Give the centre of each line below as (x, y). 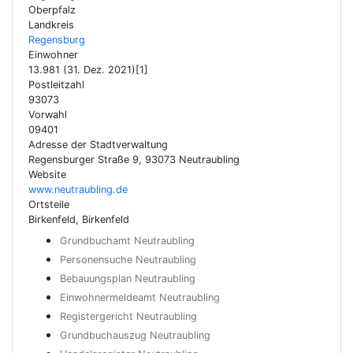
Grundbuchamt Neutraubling (127, 241)
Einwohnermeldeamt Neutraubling (140, 297)
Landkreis (51, 25)
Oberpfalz (52, 10)
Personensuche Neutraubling (128, 260)
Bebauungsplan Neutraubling (128, 279)
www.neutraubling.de (78, 190)
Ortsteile (49, 204)
